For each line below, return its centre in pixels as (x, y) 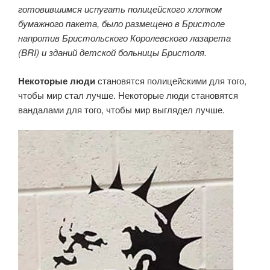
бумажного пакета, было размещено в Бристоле (121, 24)
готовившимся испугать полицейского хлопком (120, 9)
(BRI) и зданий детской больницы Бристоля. (112, 52)
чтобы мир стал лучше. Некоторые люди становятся (128, 95)
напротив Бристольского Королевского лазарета (124, 38)
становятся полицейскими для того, (171, 80)
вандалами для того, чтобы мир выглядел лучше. (121, 109)
